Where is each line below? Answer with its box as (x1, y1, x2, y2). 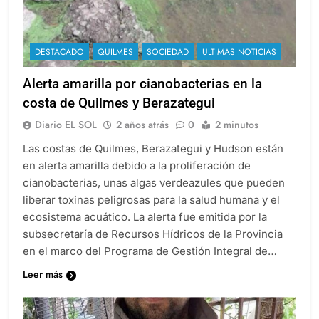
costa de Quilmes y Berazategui (23, 108, 215, 125)
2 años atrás (116, 130, 169, 145)
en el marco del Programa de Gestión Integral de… (23, 257, 277, 271)
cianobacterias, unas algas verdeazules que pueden (23, 189, 285, 203)
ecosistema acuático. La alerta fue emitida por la (23, 223, 267, 237)
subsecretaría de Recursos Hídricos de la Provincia (23, 240, 283, 254)
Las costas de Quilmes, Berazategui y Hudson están (23, 155, 283, 169)
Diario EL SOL (35, 130, 97, 145)
